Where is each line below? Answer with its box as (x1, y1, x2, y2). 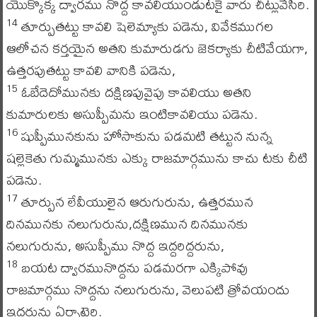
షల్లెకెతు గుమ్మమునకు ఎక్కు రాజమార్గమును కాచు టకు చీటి (6, 144, 308, 171)
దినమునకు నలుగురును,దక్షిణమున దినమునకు (6, 209, 248, 237)
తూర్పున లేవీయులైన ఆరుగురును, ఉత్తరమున (17, 188, 253, 215)
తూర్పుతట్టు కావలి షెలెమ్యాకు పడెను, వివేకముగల (17, 12, 273, 40)
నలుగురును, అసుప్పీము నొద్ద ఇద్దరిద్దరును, (6, 231, 224, 259)
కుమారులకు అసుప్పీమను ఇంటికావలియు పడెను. (6, 100, 258, 127)
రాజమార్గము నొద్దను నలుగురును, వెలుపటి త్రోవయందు (6, 275, 289, 303)
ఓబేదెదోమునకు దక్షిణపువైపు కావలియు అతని (17, 78, 252, 105)
